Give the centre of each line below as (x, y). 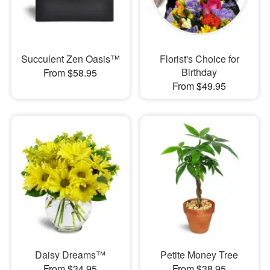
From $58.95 (71, 72)
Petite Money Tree (199, 255)
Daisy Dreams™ (71, 255)
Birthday (199, 72)
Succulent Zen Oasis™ (70, 58)
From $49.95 (199, 86)
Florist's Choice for (199, 58)
